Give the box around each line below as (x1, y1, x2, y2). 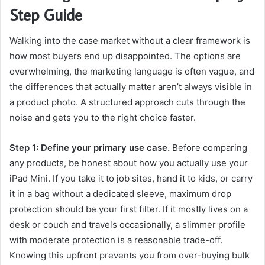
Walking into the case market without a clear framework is (9, 35, 250, 47)
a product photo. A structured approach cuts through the (9, 96, 245, 108)
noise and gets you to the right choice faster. (9, 112, 196, 124)
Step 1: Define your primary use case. (9, 142, 170, 154)
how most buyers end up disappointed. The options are (9, 50, 241, 62)
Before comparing (170, 142, 247, 154)
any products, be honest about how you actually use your (9, 157, 248, 169)
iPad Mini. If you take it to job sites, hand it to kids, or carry (9, 173, 253, 185)
